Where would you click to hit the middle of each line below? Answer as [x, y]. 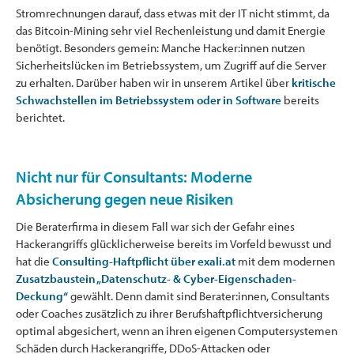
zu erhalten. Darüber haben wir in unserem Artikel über [154, 82]
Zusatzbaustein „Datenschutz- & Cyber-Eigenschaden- [156, 278]
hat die [34, 261]
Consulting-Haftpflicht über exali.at [144, 261]
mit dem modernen [285, 261]
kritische [314, 82]
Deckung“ [42, 296]
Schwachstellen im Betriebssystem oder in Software [149, 100]
